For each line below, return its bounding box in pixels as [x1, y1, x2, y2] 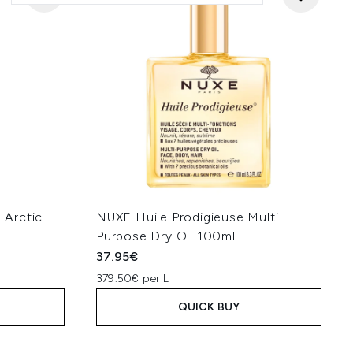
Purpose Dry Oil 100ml [96, 229, 236, 243]
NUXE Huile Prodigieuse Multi [96, 210, 279, 225]
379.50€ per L [96, 272, 169, 285]
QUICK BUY [177, 300, 240, 314]
